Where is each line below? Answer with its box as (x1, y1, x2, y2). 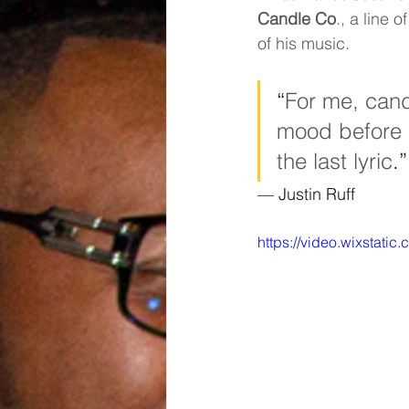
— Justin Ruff (257, 184, 355, 204)
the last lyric (277, 148, 393, 174)
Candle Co (257, 8, 336, 29)
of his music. (257, 33, 350, 54)
